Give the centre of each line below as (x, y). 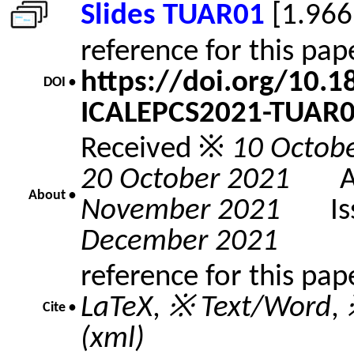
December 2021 (179, 242)
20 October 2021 (185, 180)
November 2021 (181, 211)
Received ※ (156, 149)
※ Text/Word (249, 308)
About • (52, 196)
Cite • (59, 308)
